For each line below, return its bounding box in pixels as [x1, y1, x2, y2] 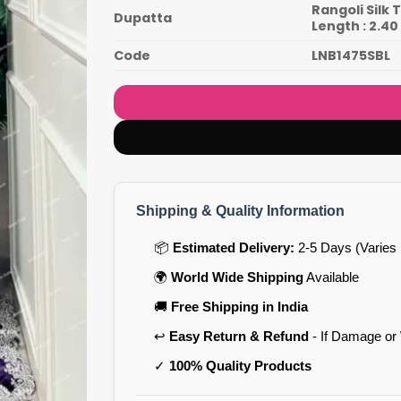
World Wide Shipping [170, 269, 303, 285]
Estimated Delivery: [172, 239, 294, 255]
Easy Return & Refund [168, 328, 309, 344]
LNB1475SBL [311, 46, 391, 64]
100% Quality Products [168, 357, 311, 373]
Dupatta [114, 8, 172, 27]
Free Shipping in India [170, 298, 308, 314]
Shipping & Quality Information [136, 202, 345, 218]
